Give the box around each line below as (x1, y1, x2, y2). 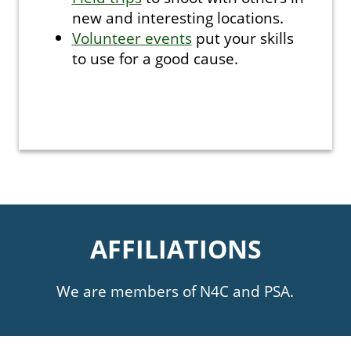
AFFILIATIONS (89, 232, 262, 266)
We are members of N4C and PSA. (56, 280, 295, 302)
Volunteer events (71, 27, 192, 49)
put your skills (191, 27, 294, 49)
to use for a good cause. (71, 48, 238, 69)
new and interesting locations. (71, 7, 284, 28)
